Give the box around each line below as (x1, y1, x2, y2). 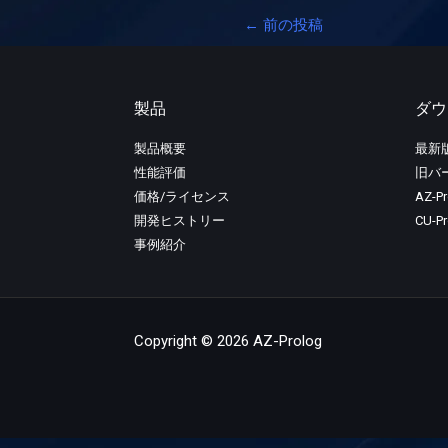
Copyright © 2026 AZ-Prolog (133, 332, 337, 351)
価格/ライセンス (133, 188, 230, 204)
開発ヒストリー (133, 212, 225, 228)
